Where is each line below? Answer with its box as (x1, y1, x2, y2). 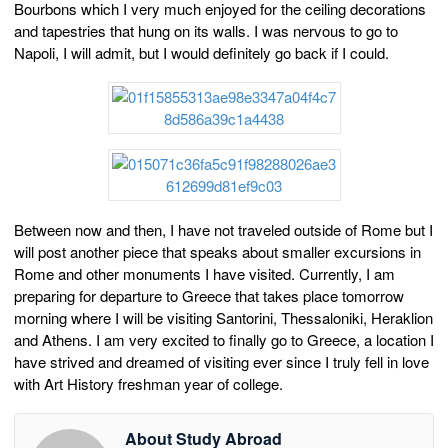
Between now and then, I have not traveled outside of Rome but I (14, 219, 433, 241)
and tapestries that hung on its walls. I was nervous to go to (14, 20, 398, 42)
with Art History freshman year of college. (14, 373, 283, 395)
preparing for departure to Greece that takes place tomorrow (14, 285, 404, 307)
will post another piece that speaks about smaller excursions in (14, 241, 421, 263)
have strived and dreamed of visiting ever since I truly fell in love (14, 351, 429, 373)
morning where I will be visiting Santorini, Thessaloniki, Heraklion (14, 307, 433, 329)
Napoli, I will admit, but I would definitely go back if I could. (14, 42, 389, 64)
